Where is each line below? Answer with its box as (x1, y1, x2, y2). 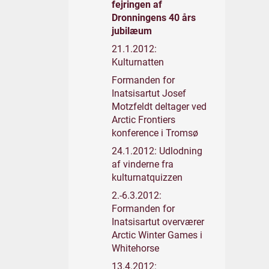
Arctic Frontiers (112, 114, 175, 125)
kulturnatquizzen (112, 172, 183, 183)
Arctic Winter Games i (112, 229, 202, 241)
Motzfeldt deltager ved (112, 101, 207, 112)
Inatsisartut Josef (112, 88, 186, 99)
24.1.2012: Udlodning (112, 145, 202, 157)
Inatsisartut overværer (112, 216, 204, 228)
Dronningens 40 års (112, 12, 196, 23)
